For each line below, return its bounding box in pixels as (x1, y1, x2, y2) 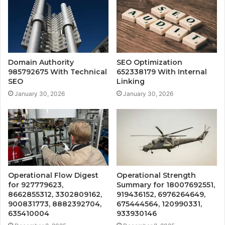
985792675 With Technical (8, 67, 107, 77)
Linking (117, 77, 145, 86)
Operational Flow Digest (8, 171, 98, 180)
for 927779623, (8, 180, 63, 190)
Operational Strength (117, 171, 196, 180)
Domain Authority (8, 58, 74, 67)
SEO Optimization (117, 58, 182, 67)
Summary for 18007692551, (117, 180, 215, 190)
